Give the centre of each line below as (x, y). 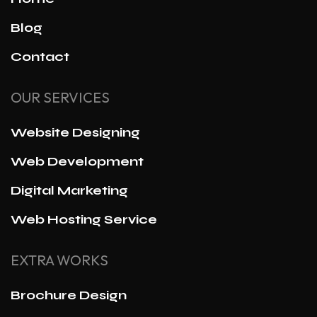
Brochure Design (69, 295)
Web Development (77, 161)
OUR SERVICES (60, 97)
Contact (40, 56)
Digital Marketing (69, 190)
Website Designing (75, 132)
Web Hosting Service (84, 219)
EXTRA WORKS (59, 260)
